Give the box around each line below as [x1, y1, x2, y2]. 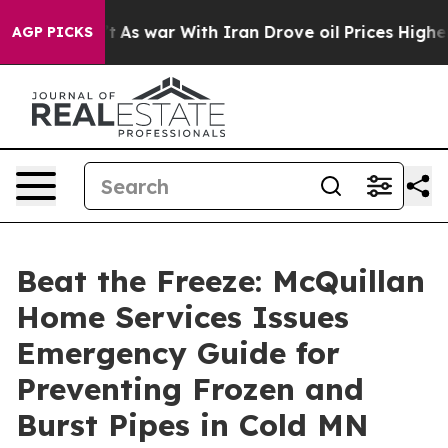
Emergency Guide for [16, 334, 340, 372]
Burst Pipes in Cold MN [16, 406, 369, 444]
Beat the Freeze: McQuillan [16, 262, 425, 300]
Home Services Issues [16, 298, 349, 336]
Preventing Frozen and [16, 370, 364, 408]
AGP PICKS [12, 23, 93, 41]
